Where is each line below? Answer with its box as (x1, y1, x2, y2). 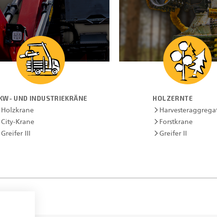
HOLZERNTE (153, 94, 193, 102)
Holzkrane (1, 107, 34, 114)
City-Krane (1, 119, 35, 125)
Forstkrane (159, 119, 193, 125)
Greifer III (1, 130, 31, 137)
